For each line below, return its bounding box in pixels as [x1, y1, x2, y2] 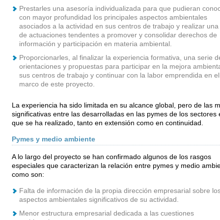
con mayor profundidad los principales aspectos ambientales [19, 14, 207, 21]
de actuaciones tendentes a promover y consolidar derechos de [19, 31, 217, 39]
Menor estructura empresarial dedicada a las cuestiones [19, 210, 194, 217]
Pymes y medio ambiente [11, 136, 95, 143]
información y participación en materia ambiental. [19, 40, 174, 48]
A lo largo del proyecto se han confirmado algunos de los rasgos [11, 153, 211, 161]
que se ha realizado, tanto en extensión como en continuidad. [11, 119, 203, 127]
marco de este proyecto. [19, 81, 95, 88]
